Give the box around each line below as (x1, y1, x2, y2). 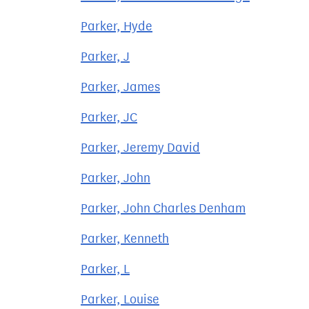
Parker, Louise (81, 292, 159, 307)
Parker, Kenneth (81, 231, 169, 246)
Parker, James (81, 79, 160, 94)
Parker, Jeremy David (81, 140, 200, 155)
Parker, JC (81, 110, 137, 125)
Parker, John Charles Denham (81, 201, 246, 216)
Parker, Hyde (81, 19, 152, 34)
